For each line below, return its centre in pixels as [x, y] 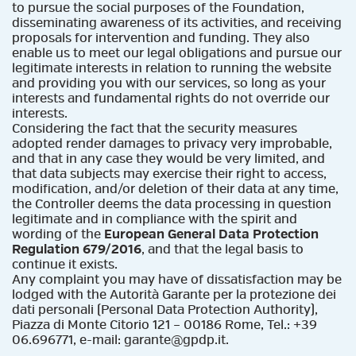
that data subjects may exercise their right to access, [169, 174]
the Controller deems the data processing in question [172, 204]
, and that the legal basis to [222, 249]
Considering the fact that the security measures [155, 128]
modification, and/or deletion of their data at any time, [175, 189]
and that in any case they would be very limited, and [168, 159]
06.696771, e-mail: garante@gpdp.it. [120, 340]
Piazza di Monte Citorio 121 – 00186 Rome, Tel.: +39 [164, 325]
